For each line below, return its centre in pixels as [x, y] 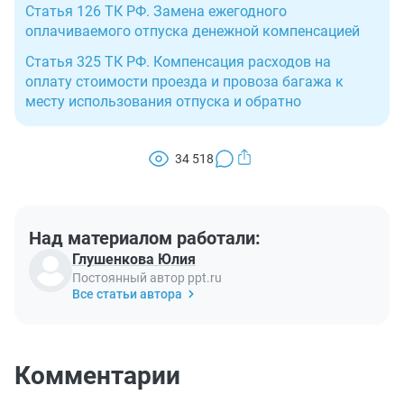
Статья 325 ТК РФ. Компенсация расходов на [178, 62]
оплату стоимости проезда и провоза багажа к [184, 82]
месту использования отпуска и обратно [163, 102]
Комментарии [97, 376]
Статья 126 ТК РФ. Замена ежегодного [156, 12]
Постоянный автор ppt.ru [147, 278]
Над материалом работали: [145, 239]
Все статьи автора [127, 294]
